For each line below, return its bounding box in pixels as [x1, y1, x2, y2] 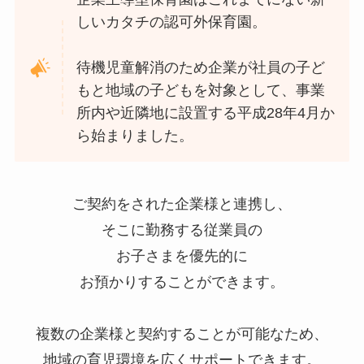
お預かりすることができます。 [80, 274, 284, 291]
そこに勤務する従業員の [102, 222, 262, 239]
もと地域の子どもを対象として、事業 [76, 82, 326, 99]
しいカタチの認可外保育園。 [76, 14, 267, 31]
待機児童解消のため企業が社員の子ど [76, 59, 326, 76]
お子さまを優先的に [116, 248, 248, 265]
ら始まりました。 [76, 128, 194, 145]
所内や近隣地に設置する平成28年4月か [76, 105, 336, 122]
